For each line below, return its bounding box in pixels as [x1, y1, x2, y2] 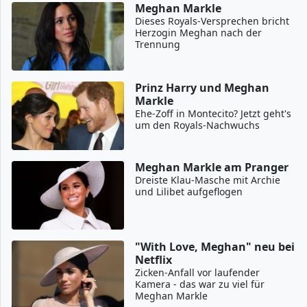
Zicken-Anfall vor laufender [135, 265, 260, 279]
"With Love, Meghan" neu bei [135, 238, 295, 254]
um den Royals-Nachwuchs [135, 118, 260, 132]
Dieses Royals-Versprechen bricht [135, 14, 290, 27]
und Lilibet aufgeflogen [135, 184, 243, 198]
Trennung [135, 37, 181, 51]
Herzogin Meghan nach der [135, 25, 262, 39]
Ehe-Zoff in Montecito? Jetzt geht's [135, 106, 292, 120]
